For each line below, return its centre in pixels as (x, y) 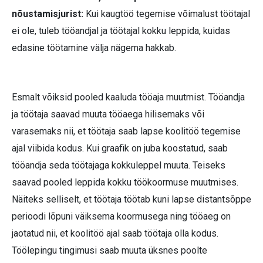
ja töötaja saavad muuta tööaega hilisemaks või (108, 114)
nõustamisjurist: (48, 14)
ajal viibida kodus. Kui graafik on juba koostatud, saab (120, 148)
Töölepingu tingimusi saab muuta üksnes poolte (109, 250)
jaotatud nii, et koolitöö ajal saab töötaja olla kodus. (115, 233)
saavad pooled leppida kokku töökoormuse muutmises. (125, 182)
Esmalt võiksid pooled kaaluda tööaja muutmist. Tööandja (128, 97)
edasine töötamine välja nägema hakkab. (94, 48)
